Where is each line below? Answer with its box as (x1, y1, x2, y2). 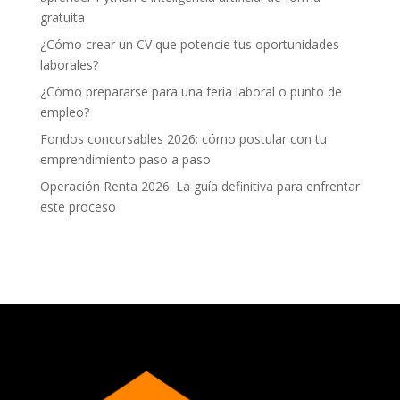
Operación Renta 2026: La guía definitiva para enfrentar (39, 178, 360, 195)
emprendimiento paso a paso (39, 151, 211, 168)
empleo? (39, 104, 89, 121)
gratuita (39, 9, 85, 26)
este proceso (39, 198, 116, 215)
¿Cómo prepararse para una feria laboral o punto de (39, 83, 342, 100)
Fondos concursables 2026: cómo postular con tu (39, 130, 327, 147)
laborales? (39, 56, 98, 73)
